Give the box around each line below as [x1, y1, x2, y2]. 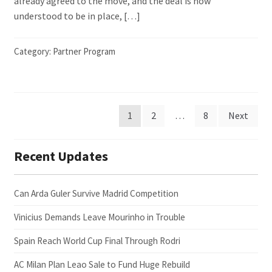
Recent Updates [13, 147, 108, 165]
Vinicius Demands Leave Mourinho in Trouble [13, 211, 185, 223]
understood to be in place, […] [13, 10, 140, 22]
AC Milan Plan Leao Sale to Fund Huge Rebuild [13, 258, 190, 270]
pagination [13, 132, 91, 152]
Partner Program [52, 45, 115, 57]
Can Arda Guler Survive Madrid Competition [13, 187, 178, 199]
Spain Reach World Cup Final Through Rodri [13, 234, 180, 246]
